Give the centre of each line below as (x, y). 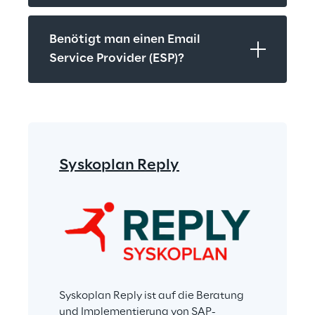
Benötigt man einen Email (125, 40)
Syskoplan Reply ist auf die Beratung (153, 296)
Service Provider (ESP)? (117, 59)
